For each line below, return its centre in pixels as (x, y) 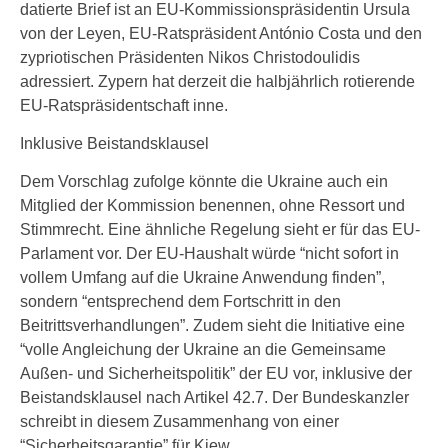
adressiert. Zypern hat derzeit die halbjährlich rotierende (217, 81)
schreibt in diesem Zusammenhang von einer (179, 421)
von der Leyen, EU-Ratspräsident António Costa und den (221, 33)
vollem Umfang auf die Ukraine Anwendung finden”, (202, 277)
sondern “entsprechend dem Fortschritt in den (180, 301)
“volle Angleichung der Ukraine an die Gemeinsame (203, 349)
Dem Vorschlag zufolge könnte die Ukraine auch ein (204, 181)
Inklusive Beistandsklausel (114, 143)
